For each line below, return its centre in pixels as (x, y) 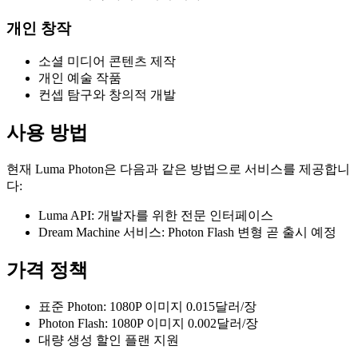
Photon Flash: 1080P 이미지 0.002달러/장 (148, 324)
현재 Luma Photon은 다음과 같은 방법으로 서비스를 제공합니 (178, 169)
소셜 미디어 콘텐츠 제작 (107, 62)
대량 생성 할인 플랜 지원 (109, 340)
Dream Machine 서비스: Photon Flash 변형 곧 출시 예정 (187, 233)
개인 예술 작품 (80, 78)
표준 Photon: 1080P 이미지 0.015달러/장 (147, 307)
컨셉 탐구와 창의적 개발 (107, 95)
